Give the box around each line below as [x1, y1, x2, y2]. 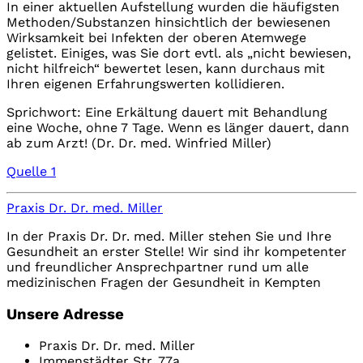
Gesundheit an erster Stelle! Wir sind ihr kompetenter [6, 243, 347, 259]
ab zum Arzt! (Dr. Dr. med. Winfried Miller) [6, 135, 271, 151]
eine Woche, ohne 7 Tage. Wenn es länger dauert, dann [6, 119, 349, 135]
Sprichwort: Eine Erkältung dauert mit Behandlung [6, 104, 327, 120]
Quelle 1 [6, 163, 56, 179]
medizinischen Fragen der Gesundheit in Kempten [6, 274, 321, 290]
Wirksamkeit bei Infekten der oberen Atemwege [6, 29, 306, 45]
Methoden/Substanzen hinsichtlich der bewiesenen [6, 14, 331, 30]
